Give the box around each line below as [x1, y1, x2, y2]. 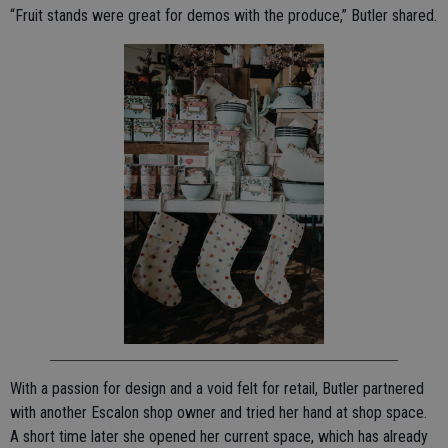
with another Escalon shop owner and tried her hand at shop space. [10, 403, 427, 423]
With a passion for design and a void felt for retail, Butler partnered [10, 379, 424, 399]
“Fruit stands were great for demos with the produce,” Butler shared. [10, 6, 437, 26]
